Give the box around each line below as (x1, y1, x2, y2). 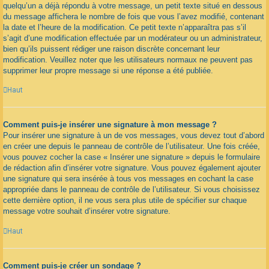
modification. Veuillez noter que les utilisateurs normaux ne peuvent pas (3, 55, 253, 64)
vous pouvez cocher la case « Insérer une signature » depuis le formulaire (3, 153, 260, 162)
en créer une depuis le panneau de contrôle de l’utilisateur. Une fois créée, (3, 142, 260, 151)
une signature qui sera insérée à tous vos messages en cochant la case (3, 174, 253, 184)
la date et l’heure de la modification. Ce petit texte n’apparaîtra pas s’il (3, 22, 246, 32)
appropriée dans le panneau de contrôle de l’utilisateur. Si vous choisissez (3, 185, 260, 195)
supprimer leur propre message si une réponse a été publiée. (3, 65, 213, 75)
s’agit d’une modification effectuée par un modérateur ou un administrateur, (3, 33, 262, 43)
